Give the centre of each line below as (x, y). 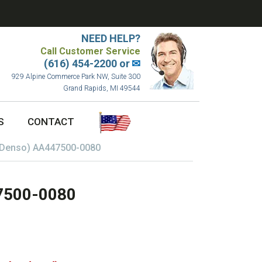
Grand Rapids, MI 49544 (101, 88)
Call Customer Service (90, 51)
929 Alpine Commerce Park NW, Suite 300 (76, 77)
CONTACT (51, 122)
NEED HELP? (111, 38)
